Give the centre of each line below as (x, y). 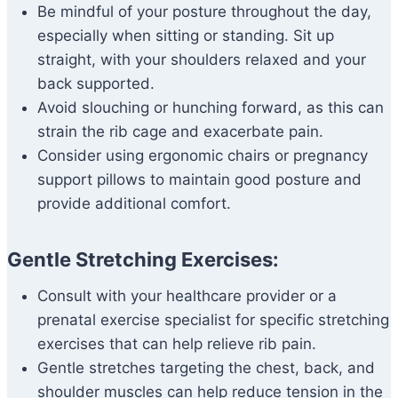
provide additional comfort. (134, 204)
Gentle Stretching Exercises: (143, 260)
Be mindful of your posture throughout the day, (204, 12)
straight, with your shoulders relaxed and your (202, 60)
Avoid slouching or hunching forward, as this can (211, 108)
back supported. (96, 84)
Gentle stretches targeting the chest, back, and (206, 368)
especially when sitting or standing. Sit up (186, 36)
